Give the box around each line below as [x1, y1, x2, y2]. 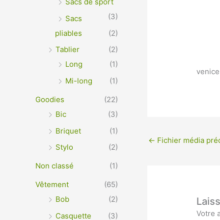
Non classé [35, 161, 74, 171]
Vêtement [35, 179, 69, 189]
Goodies [35, 94, 64, 104]
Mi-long [65, 76, 92, 86]
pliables [55, 28, 82, 38]
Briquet [55, 126, 81, 136]
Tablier [55, 45, 80, 55]
